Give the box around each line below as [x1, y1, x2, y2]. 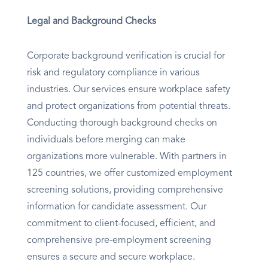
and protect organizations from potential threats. [27, 102, 230, 112]
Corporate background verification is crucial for [27, 51, 225, 62]
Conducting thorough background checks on [27, 118, 217, 129]
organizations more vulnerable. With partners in [27, 152, 227, 162]
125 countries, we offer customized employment [27, 169, 232, 179]
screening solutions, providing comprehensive [27, 185, 223, 196]
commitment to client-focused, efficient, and [27, 219, 215, 229]
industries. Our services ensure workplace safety [27, 85, 230, 95]
